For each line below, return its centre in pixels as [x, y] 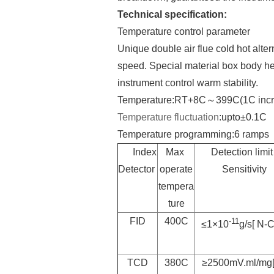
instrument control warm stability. [188, 83]
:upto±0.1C [243, 117]
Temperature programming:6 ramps [193, 134]
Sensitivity [244, 169]
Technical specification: [175, 14]
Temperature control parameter [184, 31]
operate [176, 169]
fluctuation [197, 117]
